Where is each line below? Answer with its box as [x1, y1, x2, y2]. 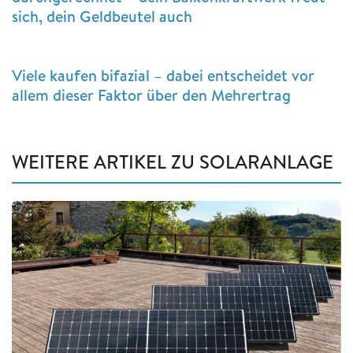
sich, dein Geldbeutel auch [12, 5, 192, 27]
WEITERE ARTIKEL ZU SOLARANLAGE [12, 147, 333, 175]
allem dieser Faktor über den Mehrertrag [12, 84, 291, 106]
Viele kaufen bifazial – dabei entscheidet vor [12, 64, 314, 86]
